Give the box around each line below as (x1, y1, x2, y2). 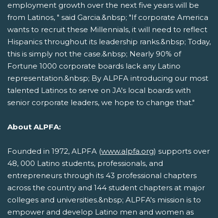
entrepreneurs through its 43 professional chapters (7, 171, 197, 181)
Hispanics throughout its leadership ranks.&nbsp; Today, (7, 37, 211, 47)
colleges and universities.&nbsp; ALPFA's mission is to (7, 195, 201, 205)
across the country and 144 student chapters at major (7, 183, 205, 193)
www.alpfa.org (101, 146, 154, 156)
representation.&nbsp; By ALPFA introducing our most (7, 73, 208, 83)
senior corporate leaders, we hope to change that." (7, 98, 195, 108)
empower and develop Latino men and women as (7, 207, 194, 217)
